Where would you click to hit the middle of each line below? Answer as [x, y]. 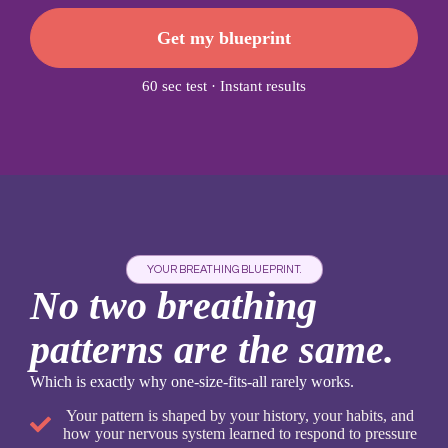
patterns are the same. [212, 349]
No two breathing [173, 305]
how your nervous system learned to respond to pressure [239, 433]
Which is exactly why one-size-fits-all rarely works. [192, 381]
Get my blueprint [224, 38]
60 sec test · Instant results [224, 86]
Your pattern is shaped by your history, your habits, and [239, 415]
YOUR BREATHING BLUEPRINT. [224, 269]
